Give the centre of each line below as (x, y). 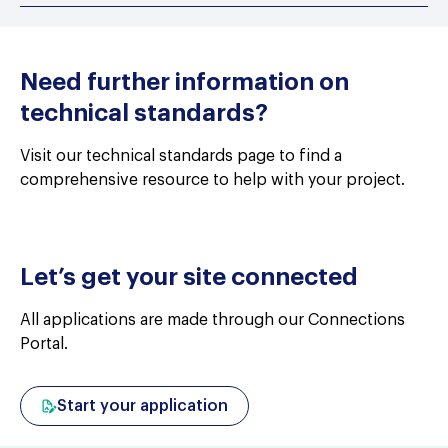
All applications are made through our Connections (212, 320)
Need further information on (184, 82)
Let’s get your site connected (189, 277)
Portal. (44, 344)
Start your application (142, 406)
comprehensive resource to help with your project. (212, 180)
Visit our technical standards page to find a (181, 156)
